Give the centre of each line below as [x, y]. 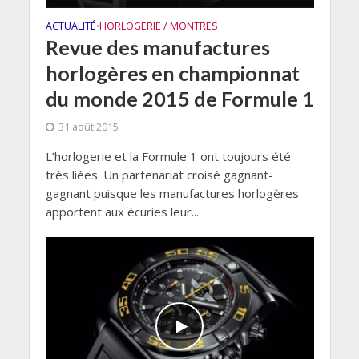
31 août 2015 [88, 127]
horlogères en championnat [172, 73]
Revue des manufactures [157, 47]
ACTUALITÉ [71, 26]
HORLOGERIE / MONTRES [158, 26]
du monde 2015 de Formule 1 [179, 98]
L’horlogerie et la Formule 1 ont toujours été [168, 156]
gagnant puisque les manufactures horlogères [172, 193]
